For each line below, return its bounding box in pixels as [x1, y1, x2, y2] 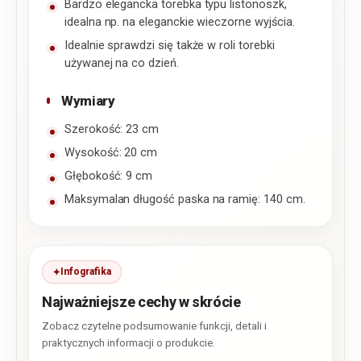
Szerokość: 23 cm [64, 122, 160, 137]
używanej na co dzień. [64, 56, 182, 71]
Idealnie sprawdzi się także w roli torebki [64, 39, 275, 53]
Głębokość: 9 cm [64, 169, 153, 184]
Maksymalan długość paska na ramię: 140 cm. [64, 193, 309, 207]
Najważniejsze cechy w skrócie [42, 293, 241, 311]
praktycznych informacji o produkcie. [42, 336, 215, 350]
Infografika [60, 266, 111, 278]
